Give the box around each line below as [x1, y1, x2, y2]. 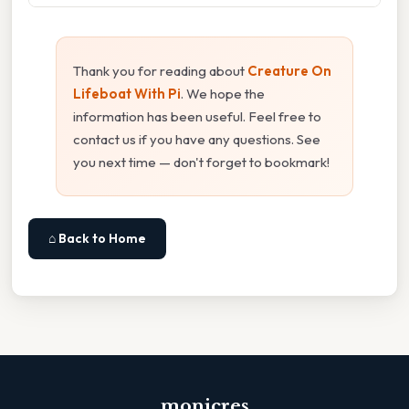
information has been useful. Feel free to [73, 108, 321, 126]
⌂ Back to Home [48, 230, 146, 247]
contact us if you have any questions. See [73, 131, 320, 149]
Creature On [247, 62, 331, 80]
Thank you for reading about [73, 62, 247, 80]
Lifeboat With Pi [73, 85, 181, 103]
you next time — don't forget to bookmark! [73, 153, 330, 172]
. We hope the [181, 85, 265, 103]
